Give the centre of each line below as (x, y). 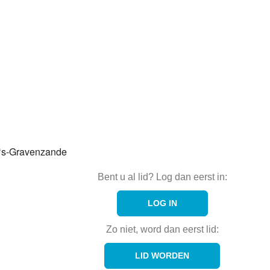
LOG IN (162, 203)
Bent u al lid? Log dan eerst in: (162, 177)
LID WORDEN (162, 256)
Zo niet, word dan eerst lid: (162, 230)
